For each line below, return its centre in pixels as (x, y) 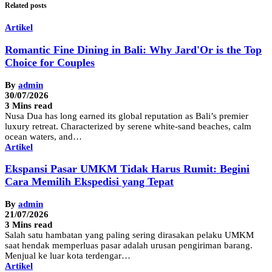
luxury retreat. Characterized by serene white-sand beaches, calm (128, 126)
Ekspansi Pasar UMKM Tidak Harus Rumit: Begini (127, 169)
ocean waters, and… (43, 136)
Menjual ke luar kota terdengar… (68, 255)
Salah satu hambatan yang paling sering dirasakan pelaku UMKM (129, 235)
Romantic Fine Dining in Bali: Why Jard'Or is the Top (133, 50)
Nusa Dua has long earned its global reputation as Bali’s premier (127, 116)
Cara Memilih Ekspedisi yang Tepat (89, 182)
